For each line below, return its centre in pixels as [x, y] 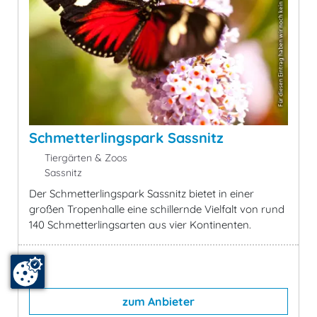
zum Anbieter [158, 302]
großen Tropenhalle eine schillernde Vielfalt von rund [157, 209]
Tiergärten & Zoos [84, 158]
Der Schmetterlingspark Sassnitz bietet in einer [142, 194]
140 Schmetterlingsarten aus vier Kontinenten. [140, 225]
